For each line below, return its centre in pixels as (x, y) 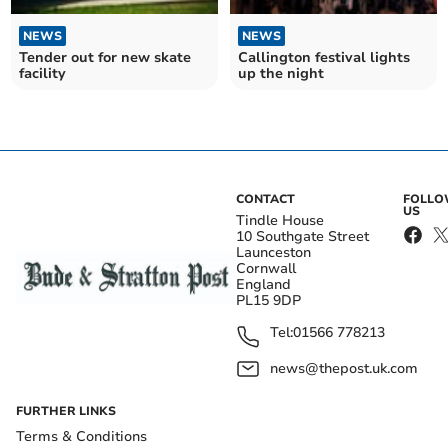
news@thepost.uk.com (344, 368)
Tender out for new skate (105, 57)
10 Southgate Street (302, 236)
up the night (281, 73)
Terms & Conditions (81, 436)
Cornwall (266, 268)
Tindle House (280, 220)
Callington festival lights (324, 57)
